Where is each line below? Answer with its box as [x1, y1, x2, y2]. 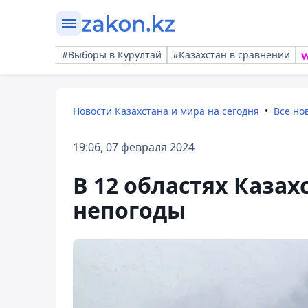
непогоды [73, 195, 186, 225]
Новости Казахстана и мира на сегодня [73, 104, 259, 118]
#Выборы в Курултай [62, 48, 162, 61]
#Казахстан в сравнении [173, 48, 290, 61]
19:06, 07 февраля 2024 [73, 140, 195, 155]
